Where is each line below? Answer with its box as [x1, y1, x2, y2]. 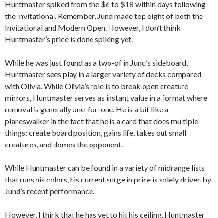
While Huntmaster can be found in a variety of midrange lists [5, 163, 205, 173]
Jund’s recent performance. [5, 186, 94, 196]
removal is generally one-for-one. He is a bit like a [5, 105, 168, 114]
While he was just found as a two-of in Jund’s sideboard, [5, 58, 188, 68]
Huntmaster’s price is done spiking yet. [5, 35, 133, 44]
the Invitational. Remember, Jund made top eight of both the [5, 11, 203, 21]
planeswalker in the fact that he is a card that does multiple [5, 116, 198, 126]
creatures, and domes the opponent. [5, 140, 123, 149]
